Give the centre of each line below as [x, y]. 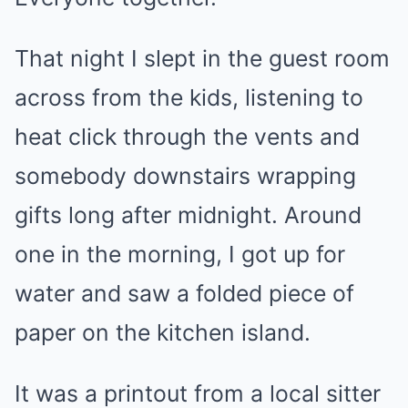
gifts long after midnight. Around [188, 215]
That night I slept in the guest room [202, 58]
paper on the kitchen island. [163, 332]
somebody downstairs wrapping [185, 176]
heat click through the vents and [187, 137]
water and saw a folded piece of [184, 293]
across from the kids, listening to [189, 97]
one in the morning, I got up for [180, 254]
